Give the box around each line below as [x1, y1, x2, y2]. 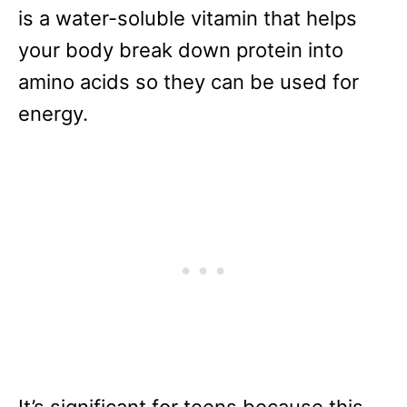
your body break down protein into [18, 38, 343, 63]
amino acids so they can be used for [18, 70, 359, 94]
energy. [18, 102, 88, 126]
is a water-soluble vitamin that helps [18, 6, 357, 31]
